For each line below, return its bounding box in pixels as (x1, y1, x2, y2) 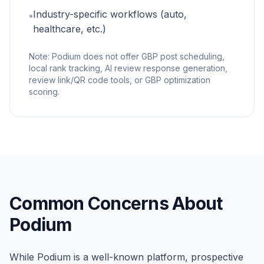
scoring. (29, 87, 60, 97)
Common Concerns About (9, 193, 223, 214)
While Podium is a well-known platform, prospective (9, 251, 243, 263)
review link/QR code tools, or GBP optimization (29, 75, 210, 85)
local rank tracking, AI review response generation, (29, 63, 227, 73)
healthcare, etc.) (33, 23, 106, 35)
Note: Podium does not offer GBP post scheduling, (29, 51, 225, 61)
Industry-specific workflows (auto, (33, 8, 187, 20)
